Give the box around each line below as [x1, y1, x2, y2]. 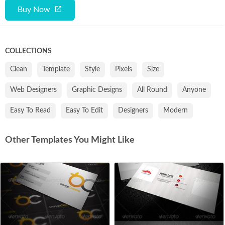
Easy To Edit [66, 106, 103, 114]
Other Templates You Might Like [5, 135, 135, 145]
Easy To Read [10, 106, 51, 114]
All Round [137, 86, 167, 93]
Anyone [182, 86, 206, 93]
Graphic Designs [72, 86, 122, 93]
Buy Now [18, 5, 50, 14]
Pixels [115, 65, 132, 73]
